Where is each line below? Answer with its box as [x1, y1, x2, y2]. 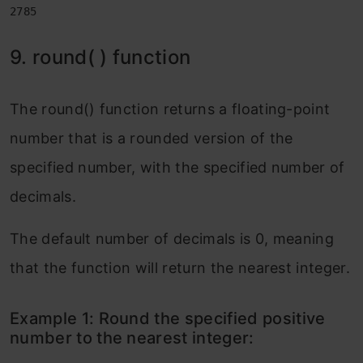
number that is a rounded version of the [10, 130, 293, 147]
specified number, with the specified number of [10, 159, 345, 177]
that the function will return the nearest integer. [10, 259, 351, 277]
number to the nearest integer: [10, 328, 254, 348]
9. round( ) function [10, 45, 191, 70]
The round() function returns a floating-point [10, 100, 331, 118]
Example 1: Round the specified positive [10, 309, 326, 329]
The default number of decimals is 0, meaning [10, 230, 335, 248]
